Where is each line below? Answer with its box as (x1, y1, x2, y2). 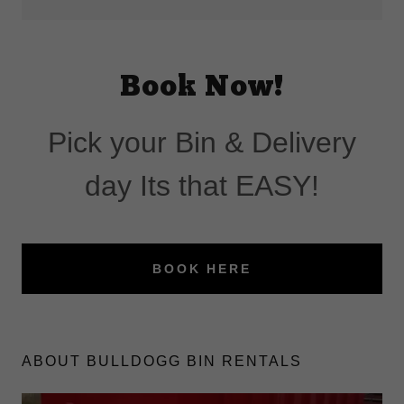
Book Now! (119, 74, 285, 103)
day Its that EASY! (85, 170, 319, 202)
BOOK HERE (151, 262, 252, 276)
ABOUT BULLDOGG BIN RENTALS (22, 353, 302, 369)
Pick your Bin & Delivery (48, 126, 356, 159)
